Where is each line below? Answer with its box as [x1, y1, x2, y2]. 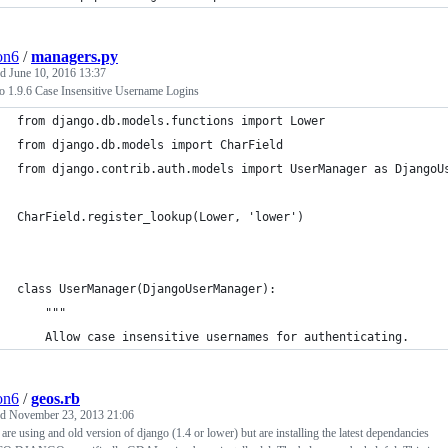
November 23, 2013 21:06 [9, 408, 134, 422]
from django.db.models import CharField [17, 138, 283, 152]
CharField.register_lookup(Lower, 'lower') [17, 210, 304, 224]
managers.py [31, 48, 118, 65]
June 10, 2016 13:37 [9, 66, 106, 80]
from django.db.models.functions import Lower [17, 114, 325, 128]
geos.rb [31, 390, 80, 407]
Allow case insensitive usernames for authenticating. [17, 330, 409, 344]
